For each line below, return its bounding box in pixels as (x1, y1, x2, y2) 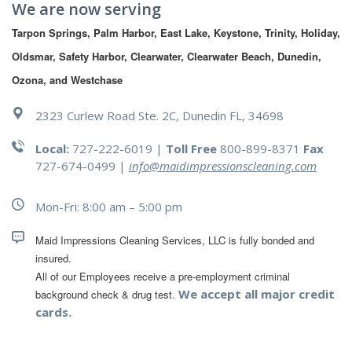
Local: (35, 141, 69, 157)
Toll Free (166, 141, 217, 157)
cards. (35, 304, 71, 321)
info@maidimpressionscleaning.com (129, 158, 317, 174)
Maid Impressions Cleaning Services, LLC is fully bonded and (35, 233, 314, 248)
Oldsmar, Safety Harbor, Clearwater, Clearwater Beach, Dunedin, (12, 49, 321, 64)
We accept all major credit (178, 286, 335, 302)
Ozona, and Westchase (12, 72, 123, 88)
